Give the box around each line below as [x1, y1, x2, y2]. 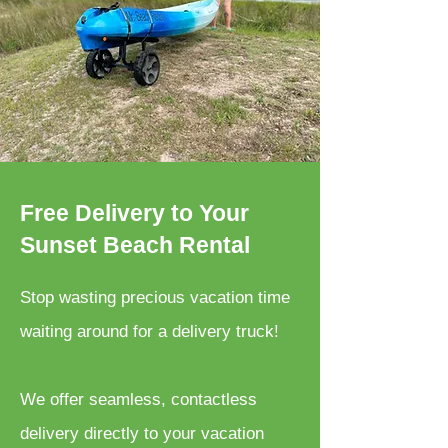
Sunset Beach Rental [20, 232, 250, 258]
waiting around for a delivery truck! [20, 322, 279, 341]
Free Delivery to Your [20, 200, 249, 226]
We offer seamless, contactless [20, 390, 257, 409]
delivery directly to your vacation [20, 424, 264, 443]
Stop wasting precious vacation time [20, 288, 290, 307]
